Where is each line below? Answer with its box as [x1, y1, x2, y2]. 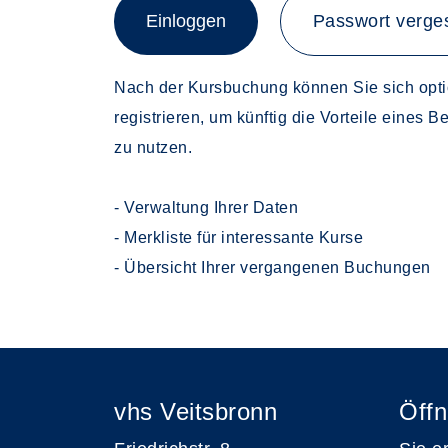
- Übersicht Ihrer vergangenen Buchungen [114, 259, 431, 276]
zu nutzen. [114, 139, 192, 156]
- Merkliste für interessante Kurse [114, 229, 363, 246]
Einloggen [146, 11, 226, 31]
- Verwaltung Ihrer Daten [114, 199, 298, 216]
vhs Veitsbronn [114, 398, 277, 425]
